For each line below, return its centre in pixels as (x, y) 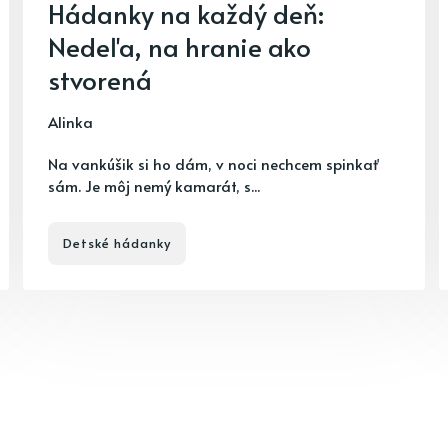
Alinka (70, 121)
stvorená (100, 79)
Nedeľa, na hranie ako (179, 46)
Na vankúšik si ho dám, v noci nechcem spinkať (213, 163)
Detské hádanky (117, 243)
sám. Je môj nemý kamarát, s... (154, 185)
